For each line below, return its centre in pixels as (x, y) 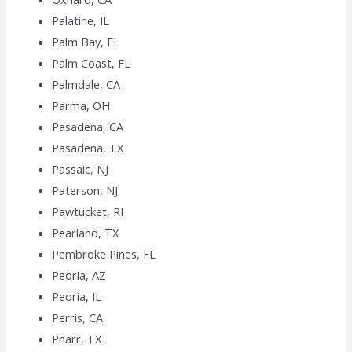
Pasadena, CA (88, 127)
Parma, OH (81, 106)
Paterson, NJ (85, 191)
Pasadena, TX (88, 148)
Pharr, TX (77, 339)
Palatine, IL (81, 21)
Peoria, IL (77, 297)
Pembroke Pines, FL (104, 254)
